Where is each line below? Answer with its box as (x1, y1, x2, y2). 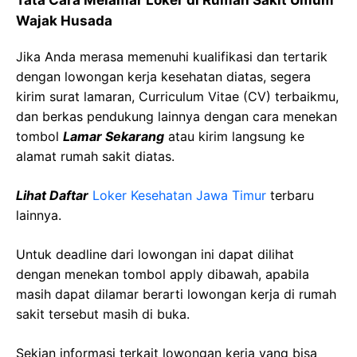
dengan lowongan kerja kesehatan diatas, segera (16, 69, 311, 84)
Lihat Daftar (16, 187, 88, 203)
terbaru (266, 187, 314, 203)
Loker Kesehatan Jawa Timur (92, 187, 266, 203)
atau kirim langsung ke (164, 128, 304, 144)
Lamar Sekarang (63, 128, 164, 144)
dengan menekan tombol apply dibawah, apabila (16, 266, 309, 282)
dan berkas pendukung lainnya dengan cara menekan (16, 108, 337, 124)
